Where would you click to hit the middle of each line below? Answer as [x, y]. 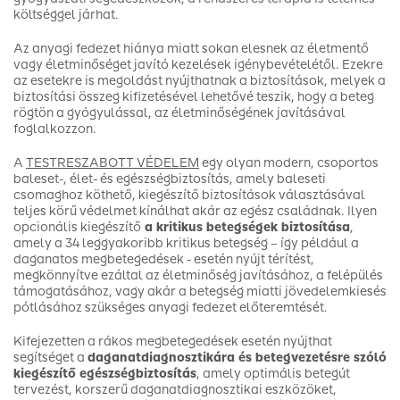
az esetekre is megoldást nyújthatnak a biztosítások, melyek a [200, 81]
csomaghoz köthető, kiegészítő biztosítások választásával [189, 195]
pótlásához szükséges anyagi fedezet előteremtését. [171, 308]
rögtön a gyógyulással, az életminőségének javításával [179, 113]
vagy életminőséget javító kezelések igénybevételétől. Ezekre [198, 65]
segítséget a [50, 358]
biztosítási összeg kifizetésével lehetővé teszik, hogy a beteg [194, 97]
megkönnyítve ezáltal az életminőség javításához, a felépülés [198, 275]
